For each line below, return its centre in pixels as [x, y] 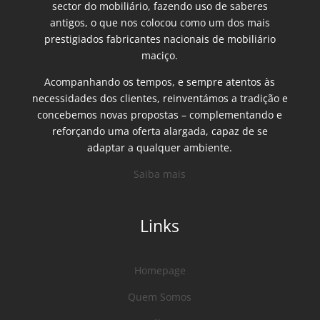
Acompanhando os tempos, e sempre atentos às [160, 81]
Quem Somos [160, 296]
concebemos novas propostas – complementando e [160, 114]
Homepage [160, 270]
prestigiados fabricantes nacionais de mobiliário [160, 39]
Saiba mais [160, 174]
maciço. [160, 55]
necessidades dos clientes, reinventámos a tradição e [160, 98]
